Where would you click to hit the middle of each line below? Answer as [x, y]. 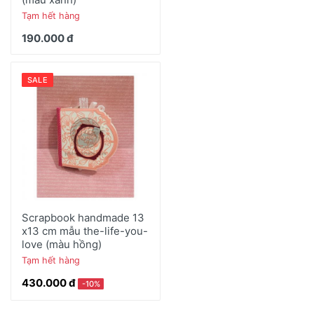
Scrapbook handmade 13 [83, 217]
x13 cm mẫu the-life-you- [85, 231]
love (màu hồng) [62, 244]
